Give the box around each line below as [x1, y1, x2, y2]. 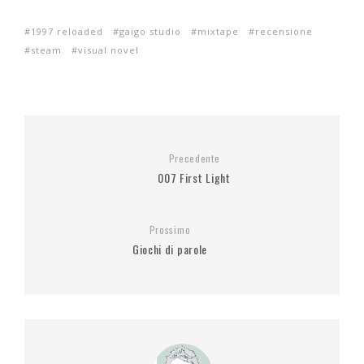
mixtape [197, 24, 239, 37]
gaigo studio [119, 24, 181, 37]
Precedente [168, 150, 220, 165]
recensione [255, 24, 313, 37]
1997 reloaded [31, 24, 103, 37]
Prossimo [149, 222, 191, 236]
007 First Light [158, 168, 231, 186]
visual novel [78, 43, 139, 56]
